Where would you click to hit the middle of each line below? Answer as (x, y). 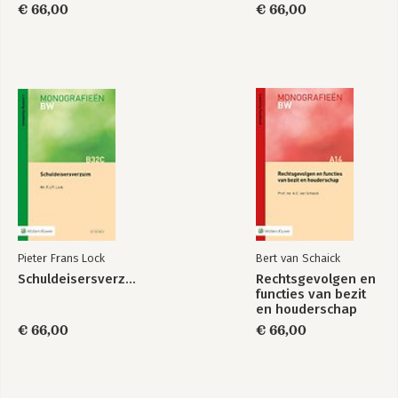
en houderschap (306, 309)
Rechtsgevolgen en (316, 279)
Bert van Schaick (298, 258)
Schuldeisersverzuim (131, 279)
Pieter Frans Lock (61, 258)
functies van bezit (311, 294)
